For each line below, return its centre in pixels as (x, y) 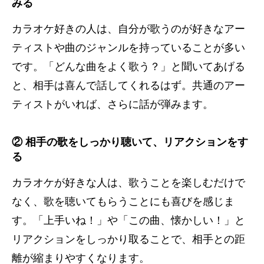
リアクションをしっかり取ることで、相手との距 (128, 239)
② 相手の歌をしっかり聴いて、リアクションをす (130, 142)
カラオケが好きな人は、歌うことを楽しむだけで (128, 182)
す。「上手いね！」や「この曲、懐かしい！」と (128, 220)
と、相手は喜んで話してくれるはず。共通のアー (128, 85)
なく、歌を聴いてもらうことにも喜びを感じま (123, 201)
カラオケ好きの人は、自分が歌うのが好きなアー (128, 29)
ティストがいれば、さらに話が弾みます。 (113, 104)
